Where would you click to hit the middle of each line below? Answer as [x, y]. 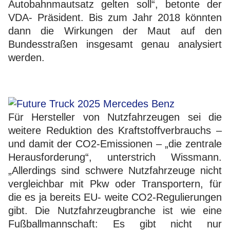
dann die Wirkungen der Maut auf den [115, 31]
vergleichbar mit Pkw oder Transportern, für [115, 184]
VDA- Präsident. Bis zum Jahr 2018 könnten [115, 17]
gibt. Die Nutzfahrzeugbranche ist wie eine [115, 210]
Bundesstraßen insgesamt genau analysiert [115, 44]
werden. [26, 57]
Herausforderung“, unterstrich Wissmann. [115, 157]
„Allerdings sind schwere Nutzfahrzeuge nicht [115, 170]
